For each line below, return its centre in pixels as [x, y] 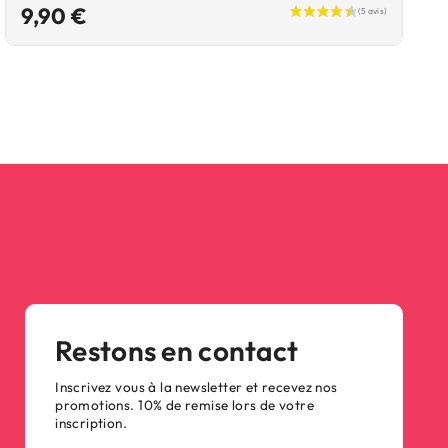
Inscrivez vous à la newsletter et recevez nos [196, 387]
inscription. [91, 423]
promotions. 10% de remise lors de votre [185, 405]
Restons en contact [177, 350]
